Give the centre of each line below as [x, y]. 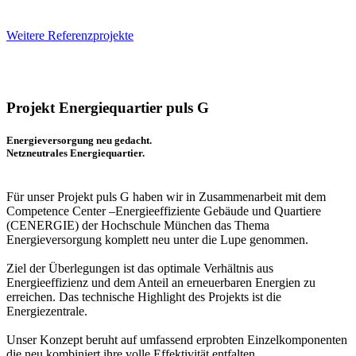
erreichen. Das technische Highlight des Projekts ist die [144, 296]
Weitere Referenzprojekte [70, 35]
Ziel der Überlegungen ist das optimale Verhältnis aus [140, 268]
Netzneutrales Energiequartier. [75, 153]
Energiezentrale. [47, 311]
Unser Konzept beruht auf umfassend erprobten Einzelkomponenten [177, 339]
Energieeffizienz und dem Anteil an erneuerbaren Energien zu [161, 282]
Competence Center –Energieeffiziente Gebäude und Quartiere [164, 211]
